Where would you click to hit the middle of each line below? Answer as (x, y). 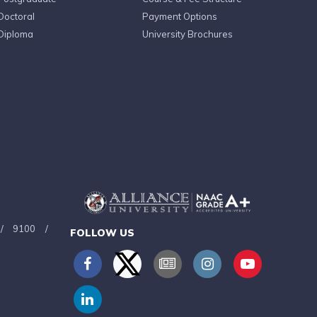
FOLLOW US (102, 232)
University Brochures (188, 34)
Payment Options (180, 16)
